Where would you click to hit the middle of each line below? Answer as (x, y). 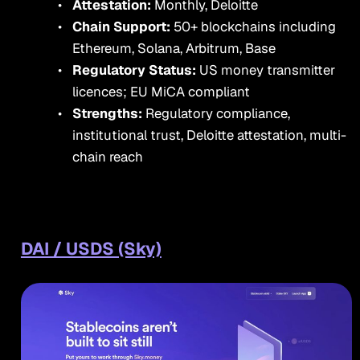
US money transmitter (267, 70)
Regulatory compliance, (217, 113)
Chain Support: (123, 26)
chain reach (107, 156)
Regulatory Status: (135, 70)
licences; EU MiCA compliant (161, 91)
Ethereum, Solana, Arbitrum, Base (174, 48)
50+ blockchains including (254, 26)
